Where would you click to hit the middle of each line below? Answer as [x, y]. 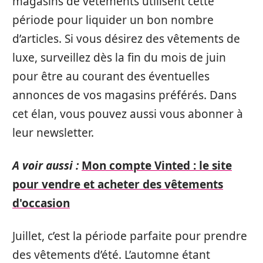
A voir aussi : [45, 165]
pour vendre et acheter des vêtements [118, 184]
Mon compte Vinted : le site [157, 165]
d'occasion [41, 203]
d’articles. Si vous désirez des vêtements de [126, 38]
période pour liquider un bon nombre [113, 20]
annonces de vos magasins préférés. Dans [124, 95]
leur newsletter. [53, 132]
